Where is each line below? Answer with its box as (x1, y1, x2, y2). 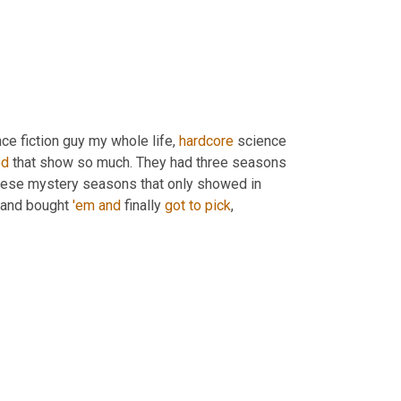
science (234, 132, 286, 150)
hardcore (179, 132, 234, 150)
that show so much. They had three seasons (9, 154, 286, 172)
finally (121, 197, 165, 215)
